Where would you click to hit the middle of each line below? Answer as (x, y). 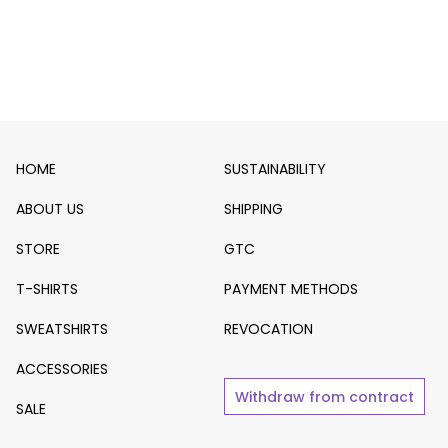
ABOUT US (50, 208)
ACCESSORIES (62, 368)
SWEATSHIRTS (62, 328)
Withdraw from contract (324, 396)
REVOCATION (268, 328)
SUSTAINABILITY (275, 168)
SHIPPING (253, 208)
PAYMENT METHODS (291, 288)
